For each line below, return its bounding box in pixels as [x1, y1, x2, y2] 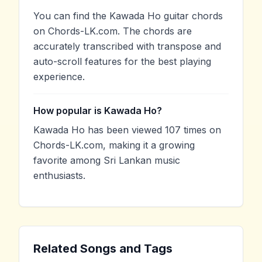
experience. [33, 71, 85, 83]
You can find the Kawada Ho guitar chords [33, 10, 223, 22]
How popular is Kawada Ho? [33, 105, 162, 117]
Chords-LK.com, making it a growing [33, 139, 195, 151]
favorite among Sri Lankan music [33, 154, 180, 167]
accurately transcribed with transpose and [33, 40, 221, 53]
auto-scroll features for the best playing [33, 56, 211, 68]
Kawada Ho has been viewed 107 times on [33, 124, 221, 136]
